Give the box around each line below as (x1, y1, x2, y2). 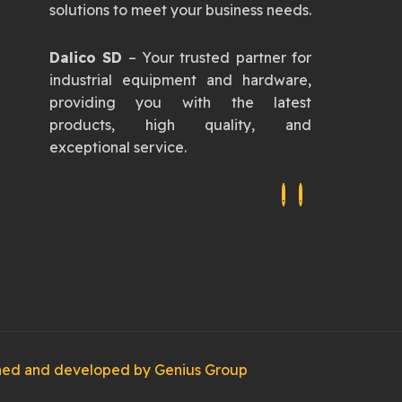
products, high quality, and (48, 116, 312, 134)
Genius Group (154, 361, 248, 379)
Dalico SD (48, 48, 123, 66)
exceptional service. (48, 138, 187, 156)
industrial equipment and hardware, (48, 71, 312, 89)
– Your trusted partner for (122, 48, 312, 66)
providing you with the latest (48, 93, 312, 111)
